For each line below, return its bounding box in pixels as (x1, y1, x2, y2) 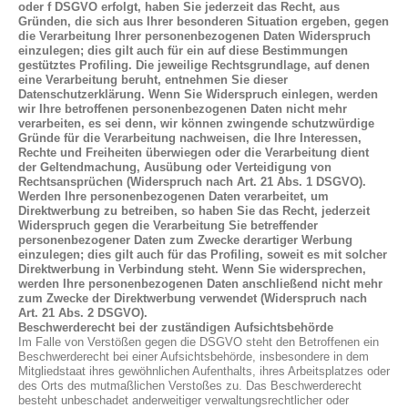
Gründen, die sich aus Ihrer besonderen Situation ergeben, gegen (18, 15, 389, 28)
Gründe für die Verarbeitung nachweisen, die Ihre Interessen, (18, 131, 362, 145)
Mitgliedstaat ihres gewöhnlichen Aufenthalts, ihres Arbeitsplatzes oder (18, 364, 390, 378)
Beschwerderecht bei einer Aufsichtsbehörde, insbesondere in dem (18, 350, 369, 363)
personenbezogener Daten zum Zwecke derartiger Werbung (18, 233, 352, 247)
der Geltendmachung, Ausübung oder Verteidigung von (18, 160, 331, 174)
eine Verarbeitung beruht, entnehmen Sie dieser (18, 73, 288, 87)
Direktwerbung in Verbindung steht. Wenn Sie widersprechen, (18, 262, 366, 276)
